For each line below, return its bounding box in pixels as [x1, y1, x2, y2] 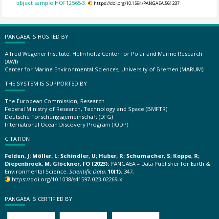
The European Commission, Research [5, 97, 105, 105]
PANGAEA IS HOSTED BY [5, 32, 68, 40]
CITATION [5, 134, 30, 142]
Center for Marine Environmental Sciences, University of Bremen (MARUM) [5, 66, 203, 73]
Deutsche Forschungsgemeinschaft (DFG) [5, 112, 113, 120]
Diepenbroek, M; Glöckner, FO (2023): [5, 160, 109, 167]
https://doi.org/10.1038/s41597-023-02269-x [12, 175, 123, 183]
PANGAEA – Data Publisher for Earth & [109, 160, 210, 167]
